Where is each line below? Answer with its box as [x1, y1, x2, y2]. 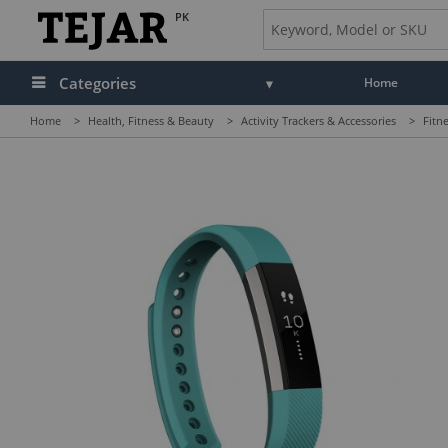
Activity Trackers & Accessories [241, 113, 396, 128]
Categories [59, 73, 136, 93]
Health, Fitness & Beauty [88, 113, 214, 128]
